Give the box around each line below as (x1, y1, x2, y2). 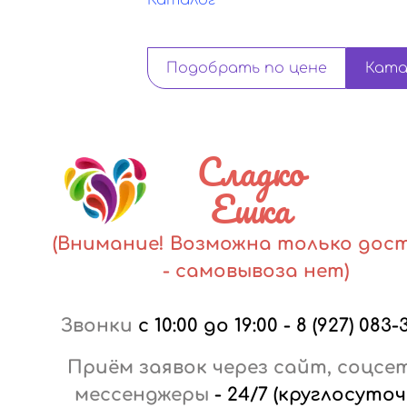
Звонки (60, 315, 133, 336)
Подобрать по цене (166, 60, 327, 76)
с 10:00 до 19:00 (137, 315, 278, 336)
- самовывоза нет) (162, 261, 349, 282)
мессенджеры (74, 384, 209, 405)
